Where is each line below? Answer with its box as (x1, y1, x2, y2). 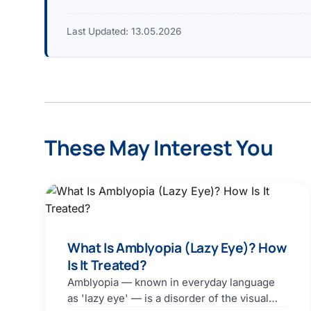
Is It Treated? (67, 256, 147, 275)
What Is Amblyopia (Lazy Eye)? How (67, 239, 287, 258)
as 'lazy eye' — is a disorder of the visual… (67, 292, 278, 305)
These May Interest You (44, 133, 274, 162)
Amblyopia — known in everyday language (67, 276, 275, 289)
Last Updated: (67, 26, 131, 37)
